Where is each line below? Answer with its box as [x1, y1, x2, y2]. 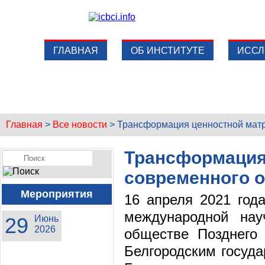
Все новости [53, 119, 107, 130]
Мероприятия [21, 188, 93, 200]
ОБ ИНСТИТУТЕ [131, 46, 205, 56]
